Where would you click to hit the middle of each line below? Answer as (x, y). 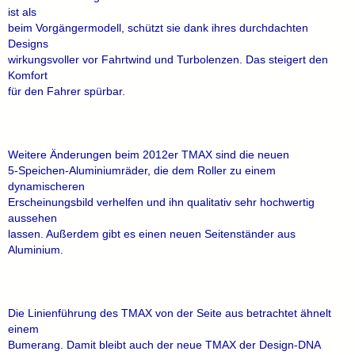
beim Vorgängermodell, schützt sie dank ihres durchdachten (158, 28)
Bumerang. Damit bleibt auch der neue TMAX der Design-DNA (164, 345)
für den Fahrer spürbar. (67, 91)
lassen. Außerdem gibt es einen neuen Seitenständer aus (152, 234)
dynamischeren (46, 186)
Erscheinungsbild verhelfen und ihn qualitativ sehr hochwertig (161, 202)
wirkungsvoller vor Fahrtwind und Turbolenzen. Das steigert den (168, 59)
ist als (22, 12)
